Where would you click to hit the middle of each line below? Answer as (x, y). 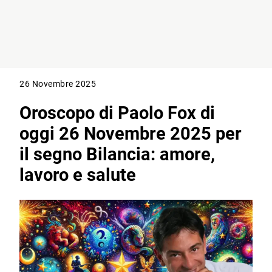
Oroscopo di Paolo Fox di (117, 113)
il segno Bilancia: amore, (117, 155)
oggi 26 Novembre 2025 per (131, 134)
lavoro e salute (78, 175)
